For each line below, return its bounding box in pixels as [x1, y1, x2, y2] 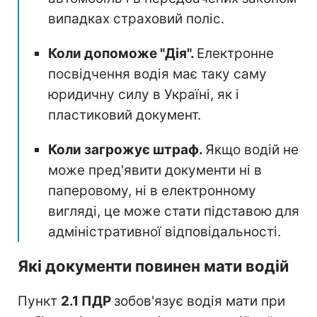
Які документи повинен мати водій [18, 256, 289, 275]
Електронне [197, 45, 274, 62]
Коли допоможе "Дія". [48, 45, 197, 62]
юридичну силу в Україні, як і [48, 86, 239, 103]
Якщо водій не [205, 141, 299, 158]
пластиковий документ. [48, 106, 201, 123]
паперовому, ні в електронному [48, 182, 256, 199]
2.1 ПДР [61, 292, 114, 309]
